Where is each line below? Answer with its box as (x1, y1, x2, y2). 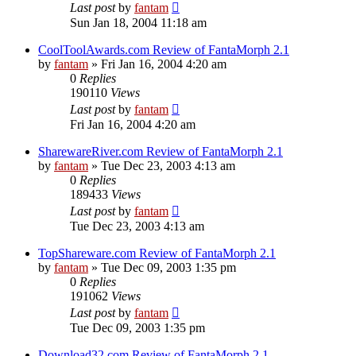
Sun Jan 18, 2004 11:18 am (70, 15, 207, 29)
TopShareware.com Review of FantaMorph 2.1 (38, 246, 276, 260)
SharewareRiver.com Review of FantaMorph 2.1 (38, 144, 283, 158)
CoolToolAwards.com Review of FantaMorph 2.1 (38, 42, 289, 56)
